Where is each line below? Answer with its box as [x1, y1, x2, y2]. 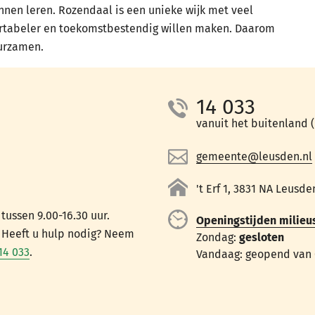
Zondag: [196, 231, 239, 244]
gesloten [239, 231, 284, 244]
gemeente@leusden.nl [196, 150, 312, 163]
